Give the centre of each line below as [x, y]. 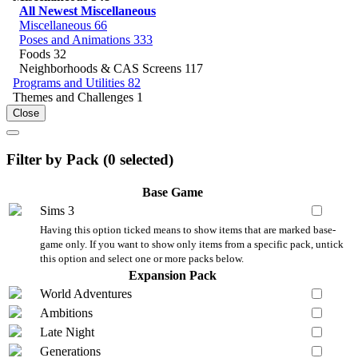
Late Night [67, 332]
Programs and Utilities [70, 82]
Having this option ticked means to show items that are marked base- [188, 230]
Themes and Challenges [75, 97]
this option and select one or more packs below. [142, 259]
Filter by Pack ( [57, 159]
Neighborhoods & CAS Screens [102, 68]
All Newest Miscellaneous [88, 10]
